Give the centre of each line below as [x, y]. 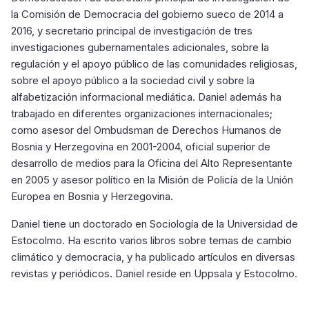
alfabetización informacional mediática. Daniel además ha [146, 97]
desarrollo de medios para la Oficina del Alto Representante [152, 163]
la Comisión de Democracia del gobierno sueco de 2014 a [147, 14]
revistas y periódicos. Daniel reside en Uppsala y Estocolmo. [154, 273]
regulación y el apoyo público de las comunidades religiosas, [154, 64]
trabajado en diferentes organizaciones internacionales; [142, 113]
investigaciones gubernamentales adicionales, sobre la [140, 47]
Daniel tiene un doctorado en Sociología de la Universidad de [154, 224]
